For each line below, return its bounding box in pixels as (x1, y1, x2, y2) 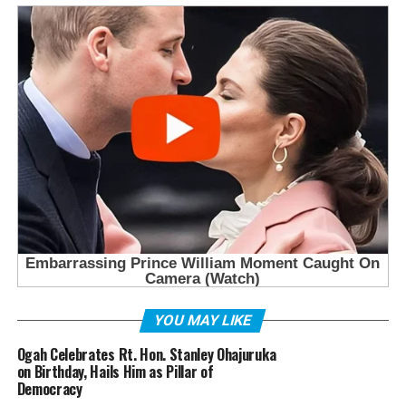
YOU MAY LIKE (152, 311, 255, 329)
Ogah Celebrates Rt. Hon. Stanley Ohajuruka (16, 343, 276, 365)
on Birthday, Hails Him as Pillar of (16, 360, 214, 382)
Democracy (16, 377, 82, 400)
